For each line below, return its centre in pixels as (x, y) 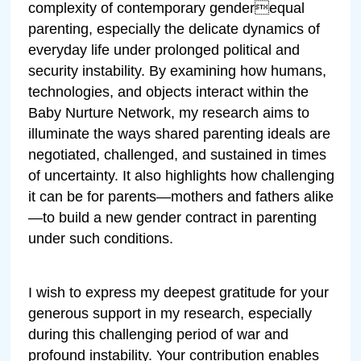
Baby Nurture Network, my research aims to (169, 112)
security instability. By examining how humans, (178, 71)
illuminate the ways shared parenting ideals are (180, 133)
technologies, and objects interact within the (169, 91)
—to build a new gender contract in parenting (173, 217)
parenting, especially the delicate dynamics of (174, 29)
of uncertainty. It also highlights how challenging (182, 175)
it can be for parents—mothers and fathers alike (181, 196)
